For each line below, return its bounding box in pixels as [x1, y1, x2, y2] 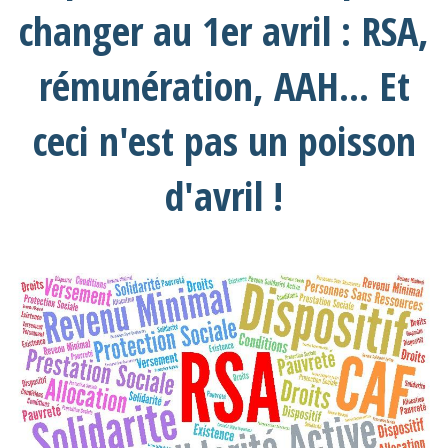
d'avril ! [165, 168, 283, 223]
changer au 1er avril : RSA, [19, 3, 429, 58]
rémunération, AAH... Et [38, 58, 410, 113]
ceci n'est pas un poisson [32, 113, 416, 168]
